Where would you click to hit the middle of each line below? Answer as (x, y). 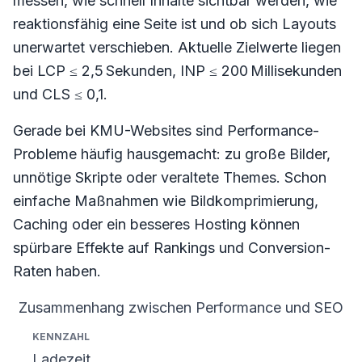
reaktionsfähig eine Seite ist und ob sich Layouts (175, 24)
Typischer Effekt (258, 331)
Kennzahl (46, 331)
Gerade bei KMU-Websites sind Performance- (166, 130)
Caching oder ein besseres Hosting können (156, 224)
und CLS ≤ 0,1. (60, 94)
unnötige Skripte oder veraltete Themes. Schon (170, 177)
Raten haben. (57, 271)
